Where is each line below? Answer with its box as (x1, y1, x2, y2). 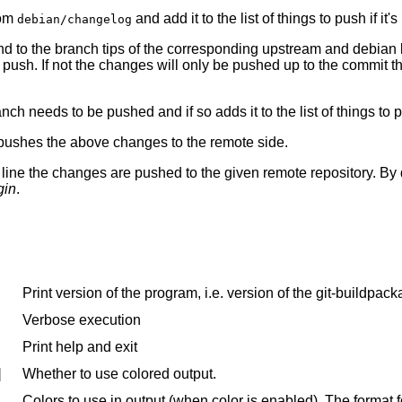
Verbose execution (22, 312, 141, 328)
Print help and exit (22, 339, 137, 355)
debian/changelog (17, 12, 132, 26)
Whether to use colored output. (22, 366, 216, 382)
